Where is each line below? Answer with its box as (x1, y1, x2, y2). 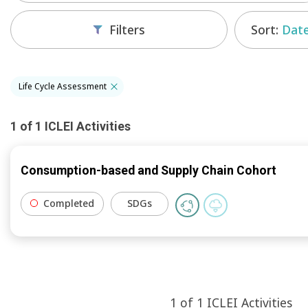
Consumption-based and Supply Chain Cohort (21, 164, 276, 178)
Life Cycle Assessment (19, 80, 107, 93)
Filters (109, 21, 145, 38)
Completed (43, 196, 95, 210)
